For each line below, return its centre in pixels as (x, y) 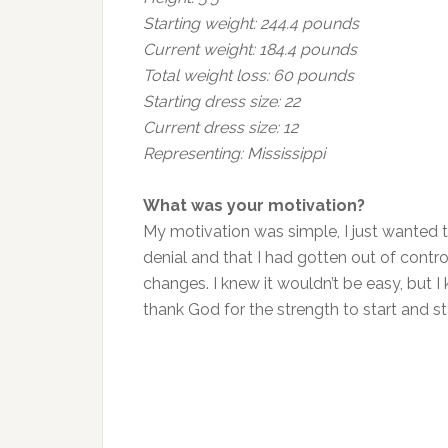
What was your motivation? (254, 205)
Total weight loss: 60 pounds (248, 75)
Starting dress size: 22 (221, 101)
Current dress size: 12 (220, 127)
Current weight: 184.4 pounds (250, 49)
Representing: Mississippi (234, 153)
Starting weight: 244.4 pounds (251, 23)
